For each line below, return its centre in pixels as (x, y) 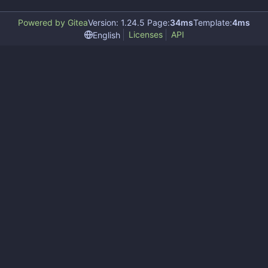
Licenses (145, 34)
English (106, 35)
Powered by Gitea (53, 22)
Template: (213, 22)
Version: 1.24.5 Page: (129, 22)
